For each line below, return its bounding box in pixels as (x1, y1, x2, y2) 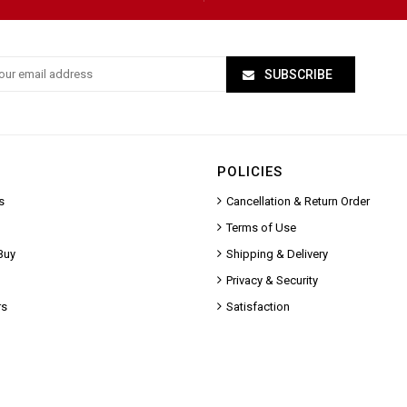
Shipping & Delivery (226, 246, 328, 261)
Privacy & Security (226, 273, 318, 287)
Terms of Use (226, 220, 296, 234)
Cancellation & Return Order (226, 194, 370, 208)
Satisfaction (226, 299, 290, 313)
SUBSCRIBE (264, 66, 333, 82)
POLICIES (217, 163, 283, 180)
